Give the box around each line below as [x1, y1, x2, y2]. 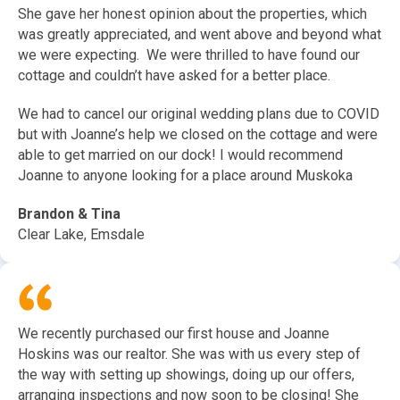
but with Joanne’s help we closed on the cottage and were [18, 126, 378, 144]
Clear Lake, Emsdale [18, 226, 145, 244]
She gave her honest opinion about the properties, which [18, 5, 367, 23]
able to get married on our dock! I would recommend [18, 146, 343, 164]
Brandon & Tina [18, 205, 121, 223]
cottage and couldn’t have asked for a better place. [18, 67, 330, 85]
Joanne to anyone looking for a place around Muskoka [18, 167, 353, 185]
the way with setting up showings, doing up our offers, [18, 366, 354, 384]
